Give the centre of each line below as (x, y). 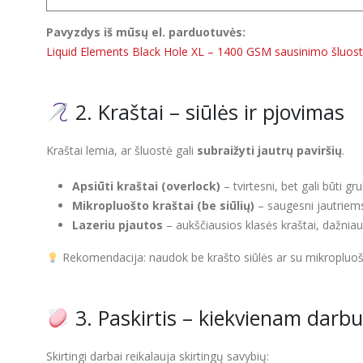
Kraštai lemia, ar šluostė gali (122, 151)
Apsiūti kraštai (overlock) (146, 186)
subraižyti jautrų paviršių (269, 151)
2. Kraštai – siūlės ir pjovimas (207, 112)
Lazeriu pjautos (117, 225)
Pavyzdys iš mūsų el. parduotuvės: (146, 32)
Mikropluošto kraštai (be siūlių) (163, 206)
